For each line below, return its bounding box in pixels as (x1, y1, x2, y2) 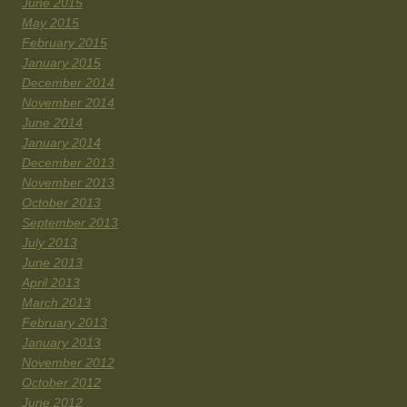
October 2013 (22, 195, 101, 211)
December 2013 (22, 155, 114, 171)
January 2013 (22, 335, 101, 351)
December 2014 (22, 75, 114, 91)
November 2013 (22, 175, 114, 191)
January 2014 (22, 135, 101, 151)
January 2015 (22, 55, 101, 71)
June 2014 (22, 115, 83, 131)
